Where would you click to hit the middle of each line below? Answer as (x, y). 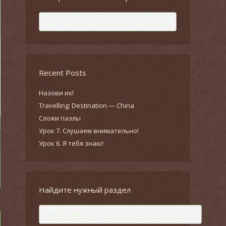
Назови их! (56, 93)
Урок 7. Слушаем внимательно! (89, 131)
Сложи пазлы (60, 118)
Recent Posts (63, 73)
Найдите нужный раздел (85, 190)
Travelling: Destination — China (87, 105)
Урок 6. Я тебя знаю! (71, 143)
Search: (50, 17)
